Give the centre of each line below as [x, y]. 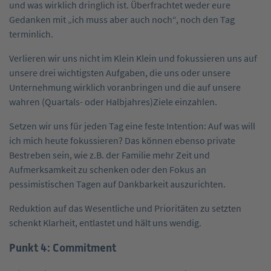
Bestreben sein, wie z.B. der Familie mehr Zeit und [109, 155]
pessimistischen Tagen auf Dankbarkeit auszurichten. [117, 184]
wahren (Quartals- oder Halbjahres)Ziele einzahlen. [113, 101]
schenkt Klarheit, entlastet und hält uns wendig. [105, 222]
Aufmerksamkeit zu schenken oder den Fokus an [108, 169]
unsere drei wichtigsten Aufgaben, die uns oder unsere [120, 72]
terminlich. [31, 34]
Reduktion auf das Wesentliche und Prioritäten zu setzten [125, 208]
